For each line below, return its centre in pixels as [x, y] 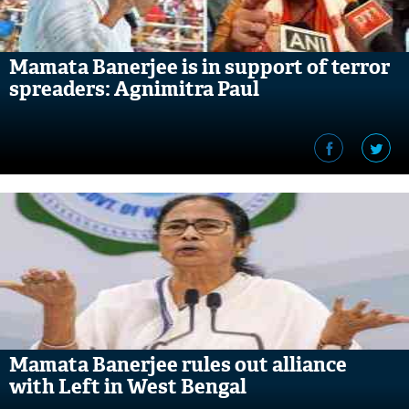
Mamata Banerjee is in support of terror [199, 67]
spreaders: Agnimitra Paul [134, 89]
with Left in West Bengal [128, 387]
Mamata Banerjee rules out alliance [178, 365]
